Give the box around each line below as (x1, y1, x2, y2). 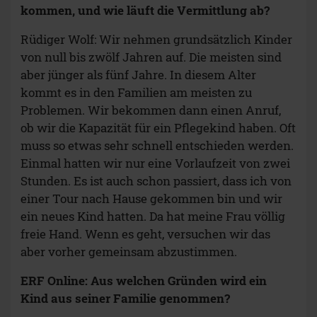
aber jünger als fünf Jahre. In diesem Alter (21, 67, 256, 83)
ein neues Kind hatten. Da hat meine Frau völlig (21, 208, 285, 225)
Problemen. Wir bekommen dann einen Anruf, (21, 102, 281, 119)
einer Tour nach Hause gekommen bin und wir (21, 190, 282, 207)
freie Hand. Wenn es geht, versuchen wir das (21, 226, 270, 243)
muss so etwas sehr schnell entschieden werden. (21, 137, 294, 154)
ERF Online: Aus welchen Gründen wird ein (21, 272, 267, 289)
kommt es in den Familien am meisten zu (21, 84, 252, 101)
